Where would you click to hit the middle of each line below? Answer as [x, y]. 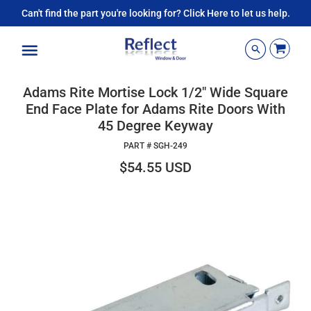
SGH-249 [170, 146]
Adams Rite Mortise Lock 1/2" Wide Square [155, 92]
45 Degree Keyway [155, 126]
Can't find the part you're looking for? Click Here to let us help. [155, 13]
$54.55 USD [155, 167]
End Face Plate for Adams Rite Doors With [155, 109]
